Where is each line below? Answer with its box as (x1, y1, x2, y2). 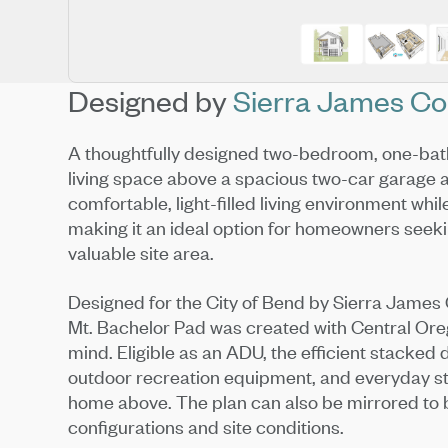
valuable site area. (68, 240, 215, 266)
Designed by (68, 80, 234, 119)
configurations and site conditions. (68, 414, 345, 440)
